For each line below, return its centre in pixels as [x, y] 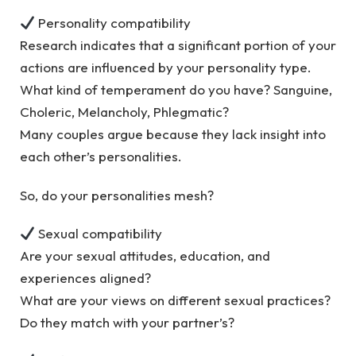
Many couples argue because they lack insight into [173, 134]
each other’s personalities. [101, 157]
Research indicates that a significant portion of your [178, 45]
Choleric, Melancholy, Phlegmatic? [126, 112]
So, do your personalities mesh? [118, 195]
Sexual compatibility [99, 233]
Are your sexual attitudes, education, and [145, 255]
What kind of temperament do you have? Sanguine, [176, 90]
